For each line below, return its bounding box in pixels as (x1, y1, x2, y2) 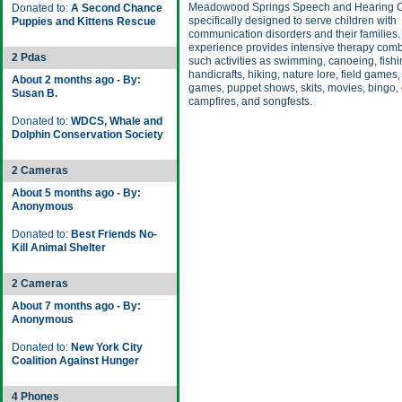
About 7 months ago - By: (12, 300, 141, 312)
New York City (71, 341, 143, 354)
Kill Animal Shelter (12, 241, 106, 254)
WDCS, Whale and (71, 115, 162, 127)
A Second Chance (71, 2, 162, 14)
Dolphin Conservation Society (12, 128, 163, 141)
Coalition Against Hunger (12, 354, 139, 367)
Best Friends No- (71, 228, 157, 240)
